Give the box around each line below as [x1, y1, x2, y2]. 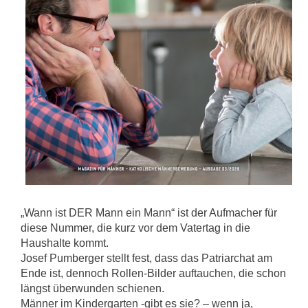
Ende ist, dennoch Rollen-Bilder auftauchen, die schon [21, 267, 286, 280]
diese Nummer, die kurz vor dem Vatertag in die [21, 222, 250, 234]
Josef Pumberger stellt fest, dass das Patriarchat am [21, 252, 272, 265]
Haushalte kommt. [21, 237, 109, 250]
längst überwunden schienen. [21, 283, 164, 295]
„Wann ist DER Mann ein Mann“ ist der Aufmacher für [21, 207, 277, 219]
